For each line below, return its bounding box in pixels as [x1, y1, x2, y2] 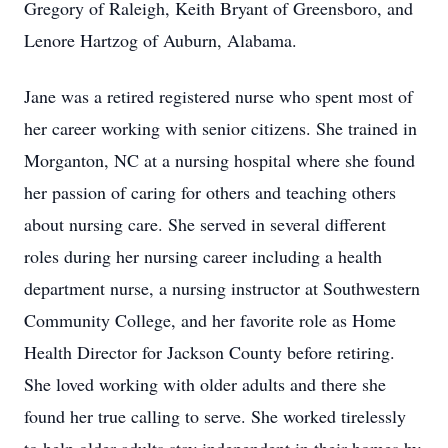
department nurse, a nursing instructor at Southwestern [24, 276, 420, 300]
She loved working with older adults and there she [24, 372, 386, 396]
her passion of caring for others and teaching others [24, 180, 396, 204]
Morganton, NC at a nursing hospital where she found [24, 148, 415, 172]
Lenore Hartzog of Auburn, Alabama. [24, 28, 297, 52]
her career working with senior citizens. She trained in [24, 116, 417, 140]
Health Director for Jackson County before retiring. [24, 340, 395, 364]
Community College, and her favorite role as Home [24, 308, 396, 332]
